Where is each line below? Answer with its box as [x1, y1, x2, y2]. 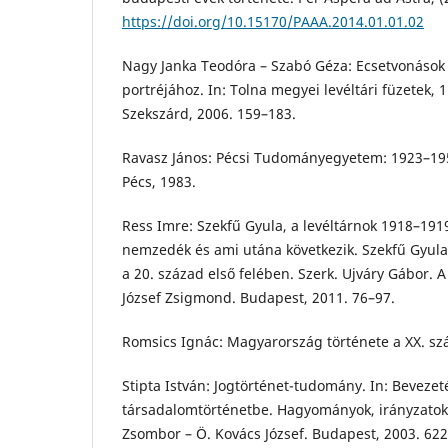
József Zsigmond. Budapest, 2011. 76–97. [122, 288, 395, 308]
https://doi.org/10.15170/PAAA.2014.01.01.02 [122, 12, 424, 32]
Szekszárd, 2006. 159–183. [122, 104, 296, 124]
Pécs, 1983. [122, 172, 196, 192]
